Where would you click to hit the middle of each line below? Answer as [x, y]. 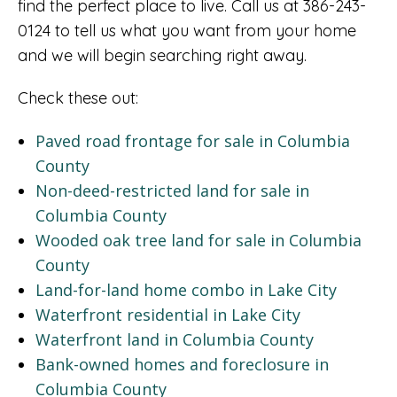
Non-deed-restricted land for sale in [172, 190]
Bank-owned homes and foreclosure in [182, 364]
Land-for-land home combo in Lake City [186, 289]
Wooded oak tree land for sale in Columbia [198, 240]
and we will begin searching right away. [162, 55]
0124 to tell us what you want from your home [187, 30]
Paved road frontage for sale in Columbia [192, 140]
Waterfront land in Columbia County [174, 339]
